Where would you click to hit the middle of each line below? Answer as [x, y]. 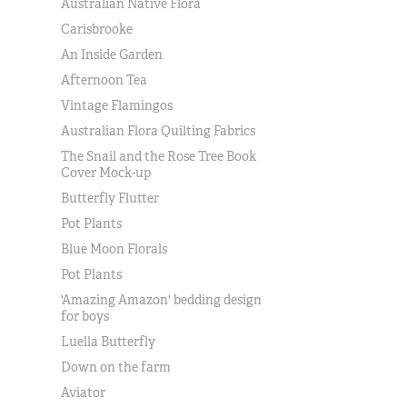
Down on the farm [116, 367]
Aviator [84, 392]
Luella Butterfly [109, 342]
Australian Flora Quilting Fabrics [159, 131]
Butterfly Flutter [110, 198]
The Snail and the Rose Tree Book [159, 156]
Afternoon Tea [104, 80]
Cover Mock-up [106, 173]
